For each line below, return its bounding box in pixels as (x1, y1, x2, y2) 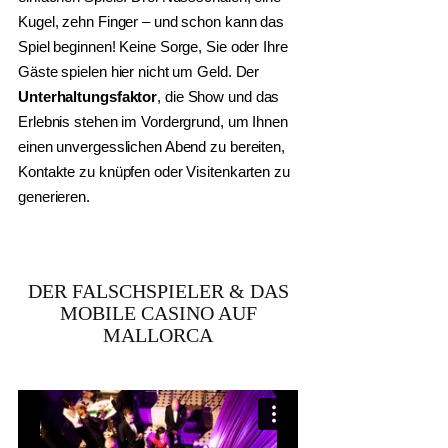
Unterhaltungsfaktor (18, 87, 158, 105)
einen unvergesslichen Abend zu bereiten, (18, 137, 285, 155)
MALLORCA (103, 323, 213, 346)
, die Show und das (157, 87, 280, 105)
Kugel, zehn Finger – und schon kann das (18, 12, 285, 30)
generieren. (18, 187, 90, 205)
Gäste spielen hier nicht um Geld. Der (18, 62, 260, 80)
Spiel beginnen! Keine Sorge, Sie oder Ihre (18, 37, 288, 55)
